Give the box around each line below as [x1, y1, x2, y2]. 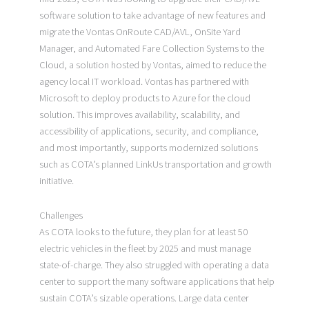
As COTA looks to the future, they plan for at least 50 [39, 224, 248, 239]
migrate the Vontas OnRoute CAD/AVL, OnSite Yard [39, 25, 241, 40]
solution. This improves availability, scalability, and [39, 108, 240, 123]
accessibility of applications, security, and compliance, [39, 124, 259, 139]
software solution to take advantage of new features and [39, 8, 266, 23]
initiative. [39, 174, 74, 189]
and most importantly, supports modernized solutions [39, 141, 258, 156]
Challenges [39, 208, 83, 223]
